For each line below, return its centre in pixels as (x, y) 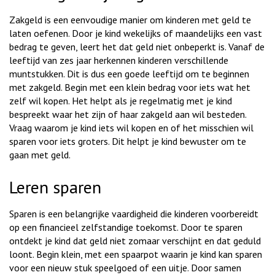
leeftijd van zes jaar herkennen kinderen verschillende (119, 60)
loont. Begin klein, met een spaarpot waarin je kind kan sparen (136, 254)
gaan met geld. (40, 154)
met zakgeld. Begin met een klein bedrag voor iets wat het (130, 87)
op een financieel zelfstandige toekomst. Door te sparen (126, 227)
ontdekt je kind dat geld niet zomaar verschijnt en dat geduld (135, 240)
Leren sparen (55, 187)
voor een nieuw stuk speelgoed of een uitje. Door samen (125, 267)
